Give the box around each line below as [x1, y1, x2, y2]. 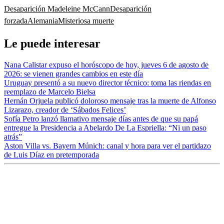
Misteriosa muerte [58, 16, 114, 25]
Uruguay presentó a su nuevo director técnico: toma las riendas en [4, 78, 211, 87]
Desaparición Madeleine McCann [4, 4, 110, 13]
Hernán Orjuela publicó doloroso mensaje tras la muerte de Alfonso [4, 96, 216, 105]
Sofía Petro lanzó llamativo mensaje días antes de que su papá [4, 114, 198, 123]
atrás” [4, 132, 22, 141]
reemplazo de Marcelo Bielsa [4, 87, 95, 96]
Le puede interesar [4, 37, 100, 50]
